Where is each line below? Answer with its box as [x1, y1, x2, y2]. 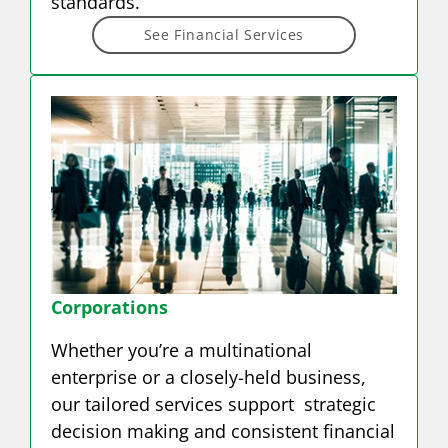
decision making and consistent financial [51, 418, 395, 443]
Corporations [51, 294, 168, 319]
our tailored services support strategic [51, 391, 376, 416]
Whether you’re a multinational [51, 337, 312, 362]
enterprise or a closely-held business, [51, 364, 366, 389]
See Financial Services [143, 25, 305, 45]
